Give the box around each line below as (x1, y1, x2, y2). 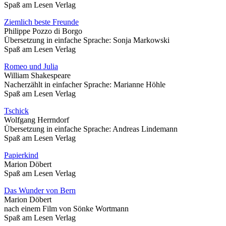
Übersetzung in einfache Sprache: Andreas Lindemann (4, 124, 178, 133)
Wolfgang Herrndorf (4, 115, 69, 124)
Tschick (4, 106, 29, 115)
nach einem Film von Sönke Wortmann (4, 204, 129, 213)
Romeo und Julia (4, 62, 58, 71)
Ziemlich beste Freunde (4, 17, 79, 26)
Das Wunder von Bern (4, 186, 76, 195)
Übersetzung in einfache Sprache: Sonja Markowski (4, 35, 169, 44)
